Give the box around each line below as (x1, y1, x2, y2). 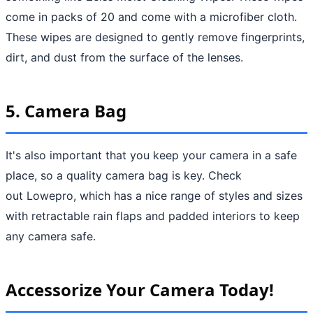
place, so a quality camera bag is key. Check (6, 168, 242, 182)
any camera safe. (6, 228, 99, 243)
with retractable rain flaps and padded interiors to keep (6, 208, 300, 223)
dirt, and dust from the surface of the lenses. (6, 50, 243, 64)
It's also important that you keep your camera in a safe (6, 147, 297, 162)
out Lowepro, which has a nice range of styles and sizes (6, 188, 303, 203)
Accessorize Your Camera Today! (6, 277, 278, 301)
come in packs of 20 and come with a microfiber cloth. (6, 9, 297, 24)
